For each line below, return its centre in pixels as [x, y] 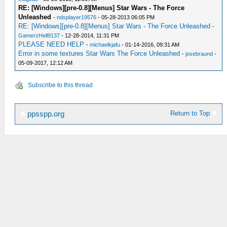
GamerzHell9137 [39, 35]
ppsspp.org [45, 114]
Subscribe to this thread [60, 85]
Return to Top [191, 113]
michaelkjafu [105, 44]
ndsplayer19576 [77, 17]
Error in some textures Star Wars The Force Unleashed [99, 53]
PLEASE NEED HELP [51, 44]
